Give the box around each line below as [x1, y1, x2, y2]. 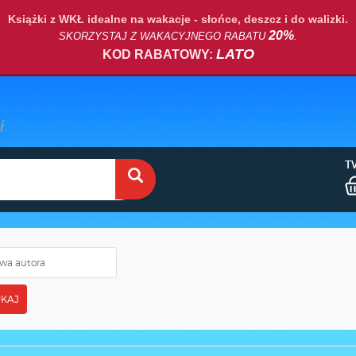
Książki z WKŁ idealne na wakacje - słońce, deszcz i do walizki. [8, 13, 348, 25]
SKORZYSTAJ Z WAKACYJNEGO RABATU [59, 30, 269, 42]
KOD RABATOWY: [102, 48, 216, 61]
